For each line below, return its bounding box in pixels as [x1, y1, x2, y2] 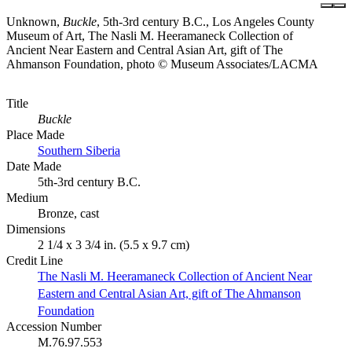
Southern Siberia [38, 144, 120, 158]
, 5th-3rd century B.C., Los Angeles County [97, 15, 314, 29]
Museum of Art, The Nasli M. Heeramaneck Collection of [6, 29, 293, 43]
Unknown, [6, 15, 63, 29]
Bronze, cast [38, 207, 99, 221]
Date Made [6, 159, 61, 174]
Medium [6, 191, 48, 205]
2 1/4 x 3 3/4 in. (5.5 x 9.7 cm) [38, 238, 189, 252]
